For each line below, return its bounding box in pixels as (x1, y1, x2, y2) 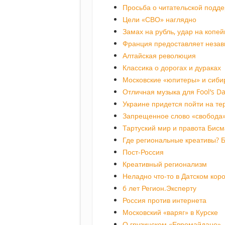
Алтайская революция (123, 51, 196, 61)
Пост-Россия (123, 147, 164, 157)
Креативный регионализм (123, 159, 207, 169)
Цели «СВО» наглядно (123, 15, 196, 25)
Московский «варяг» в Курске (123, 207, 218, 217)
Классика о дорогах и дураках (123, 63, 221, 73)
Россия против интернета (123, 195, 206, 205)
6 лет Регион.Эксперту (123, 183, 196, 193)
